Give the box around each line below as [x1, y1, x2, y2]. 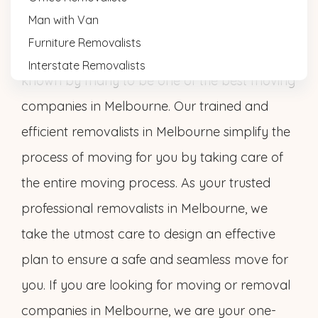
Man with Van [28, 13, 99, 27]
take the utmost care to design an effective [21, 226, 275, 242]
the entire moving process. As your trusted [21, 175, 270, 191]
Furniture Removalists [28, 35, 141, 50]
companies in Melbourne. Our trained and [21, 98, 268, 114]
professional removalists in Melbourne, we [21, 200, 268, 216]
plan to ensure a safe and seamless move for [21, 251, 288, 268]
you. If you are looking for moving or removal [21, 277, 290, 293]
